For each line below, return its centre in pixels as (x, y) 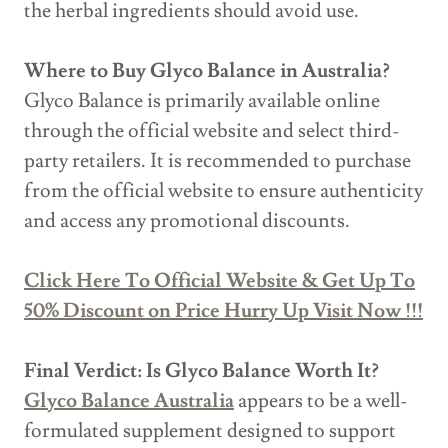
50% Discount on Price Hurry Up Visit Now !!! (223, 311)
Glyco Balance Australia (129, 401)
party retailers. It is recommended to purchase (217, 161)
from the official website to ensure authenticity (223, 191)
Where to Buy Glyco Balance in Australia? (207, 71)
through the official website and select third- (212, 131)
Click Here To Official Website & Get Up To (219, 281)
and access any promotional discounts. (187, 221)
